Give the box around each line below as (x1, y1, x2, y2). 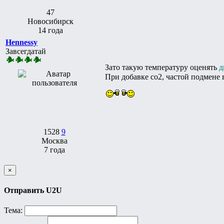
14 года (38, 25, 63, 34)
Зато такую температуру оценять (105, 62, 219, 71)
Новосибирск (27, 16, 73, 25)
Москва (41, 136, 67, 145)
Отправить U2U (4, 186, 62, 195)
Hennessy (5, 37, 37, 46)
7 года (43, 145, 65, 154)
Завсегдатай (5, 46, 46, 55)
